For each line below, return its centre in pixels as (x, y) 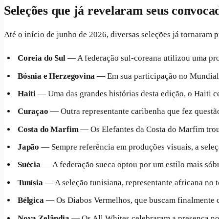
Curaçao (33, 111)
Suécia (29, 165)
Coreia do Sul (42, 58)
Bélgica (31, 200)
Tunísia (30, 182)
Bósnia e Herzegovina (56, 76)
